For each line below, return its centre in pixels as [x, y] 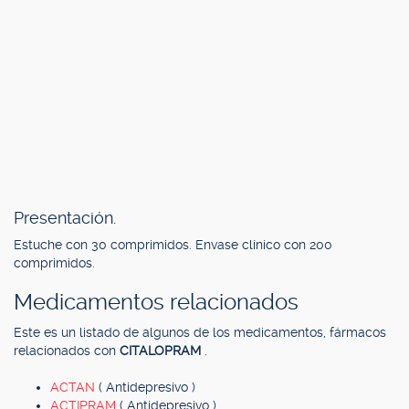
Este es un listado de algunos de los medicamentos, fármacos [200, 332]
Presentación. [65, 218]
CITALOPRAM [162, 351]
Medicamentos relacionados [156, 302]
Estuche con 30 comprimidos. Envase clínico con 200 [173, 245]
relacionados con [67, 351]
